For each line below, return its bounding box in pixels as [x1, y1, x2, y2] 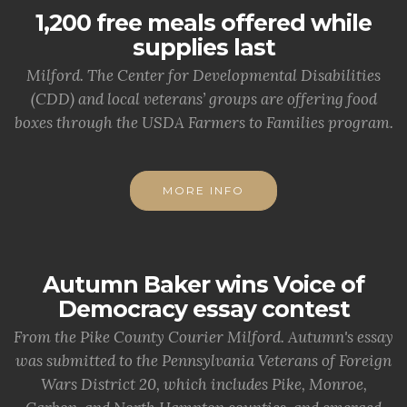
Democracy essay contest [57, 295, 350, 323]
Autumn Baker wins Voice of [43, 271, 364, 298]
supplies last [132, 34, 275, 61]
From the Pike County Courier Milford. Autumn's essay [14, 327, 393, 347]
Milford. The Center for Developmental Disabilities [26, 65, 381, 85]
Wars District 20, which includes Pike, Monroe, [40, 374, 367, 394]
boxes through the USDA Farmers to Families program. [14, 113, 393, 133]
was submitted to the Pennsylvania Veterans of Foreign [15, 351, 392, 371]
